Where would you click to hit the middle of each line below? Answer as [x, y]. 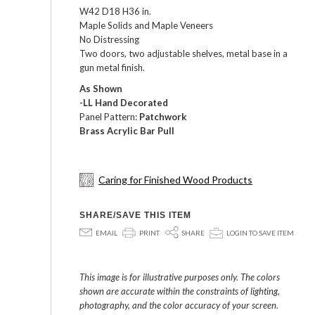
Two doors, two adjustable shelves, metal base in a [184, 54]
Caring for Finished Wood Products [175, 180]
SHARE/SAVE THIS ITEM [135, 216]
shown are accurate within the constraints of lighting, [180, 291]
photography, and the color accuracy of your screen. [179, 306]
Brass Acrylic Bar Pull [127, 131]
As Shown [101, 89]
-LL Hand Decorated [124, 103]
